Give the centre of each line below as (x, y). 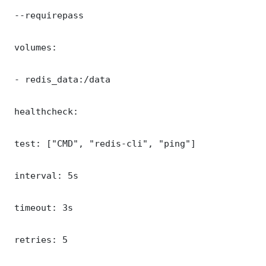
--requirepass (49, 15)
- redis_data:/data (60, 79)
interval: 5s (44, 175)
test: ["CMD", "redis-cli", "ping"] (102, 143)
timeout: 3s (41, 207)
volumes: (33, 47)
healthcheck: (44, 111)
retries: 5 (38, 239)
